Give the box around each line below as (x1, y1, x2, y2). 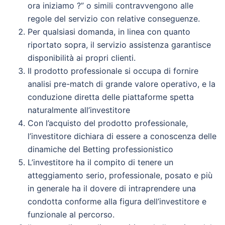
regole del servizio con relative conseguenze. (28, 14, 200, 24)
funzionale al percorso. (28, 209, 115, 219)
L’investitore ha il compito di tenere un (28, 157, 173, 167)
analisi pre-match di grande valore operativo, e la (28, 79, 215, 89)
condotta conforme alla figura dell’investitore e (28, 196, 206, 206)
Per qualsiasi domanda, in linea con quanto (28, 27, 190, 37)
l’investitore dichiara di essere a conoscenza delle (28, 131, 216, 141)
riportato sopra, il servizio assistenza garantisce (28, 40, 211, 50)
